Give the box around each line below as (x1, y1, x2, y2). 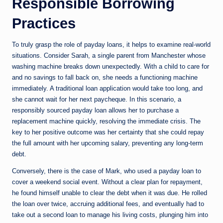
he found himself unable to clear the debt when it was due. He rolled (12, 189, 207, 197)
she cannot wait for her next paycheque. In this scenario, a (12, 96, 181, 104)
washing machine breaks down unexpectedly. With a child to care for (12, 63, 209, 71)
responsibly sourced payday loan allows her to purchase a (12, 107, 179, 114)
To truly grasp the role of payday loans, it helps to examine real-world (12, 41, 211, 49)
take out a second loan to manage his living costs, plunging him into (12, 211, 208, 219)
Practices (12, 15, 76, 32)
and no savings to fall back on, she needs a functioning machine (12, 74, 198, 82)
